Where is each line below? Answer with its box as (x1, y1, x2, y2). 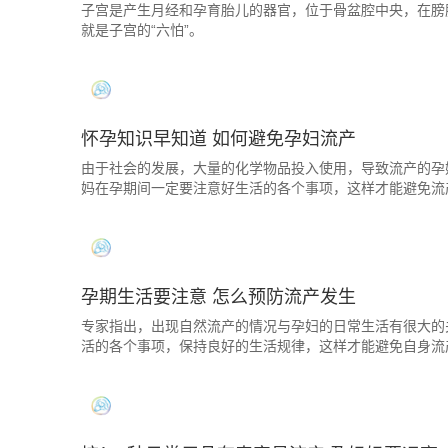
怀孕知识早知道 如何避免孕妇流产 (81, 129, 356, 149)
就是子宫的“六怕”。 (81, 22, 203, 38)
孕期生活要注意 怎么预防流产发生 (81, 287, 356, 307)
